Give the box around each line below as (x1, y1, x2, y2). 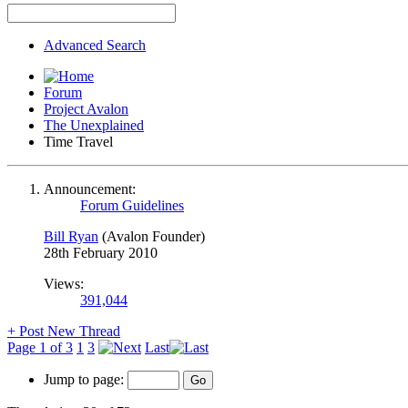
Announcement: (44, 180, 136, 197)
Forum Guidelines (80, 197, 184, 213)
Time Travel (44, 133, 113, 149)
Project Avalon (44, 100, 128, 117)
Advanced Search (44, 36, 146, 53)
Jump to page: (44, 371, 127, 387)
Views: (44, 275, 84, 291)
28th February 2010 (44, 244, 158, 260)
